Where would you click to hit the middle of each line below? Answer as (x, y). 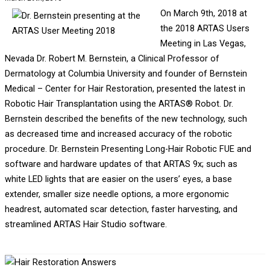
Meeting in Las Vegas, (203, 43)
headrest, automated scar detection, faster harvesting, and (121, 209)
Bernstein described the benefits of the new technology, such (126, 118)
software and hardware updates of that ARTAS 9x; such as (121, 164)
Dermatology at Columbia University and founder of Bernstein (126, 73)
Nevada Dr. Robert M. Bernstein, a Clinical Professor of (112, 58)
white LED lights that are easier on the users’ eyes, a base (118, 179)
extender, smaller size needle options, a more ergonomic (117, 194)
